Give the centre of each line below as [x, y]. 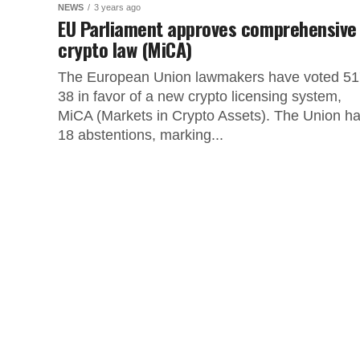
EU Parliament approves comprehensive [207, 28]
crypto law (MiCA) [125, 49]
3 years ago [117, 7]
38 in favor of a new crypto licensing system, [200, 96]
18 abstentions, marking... [141, 135]
